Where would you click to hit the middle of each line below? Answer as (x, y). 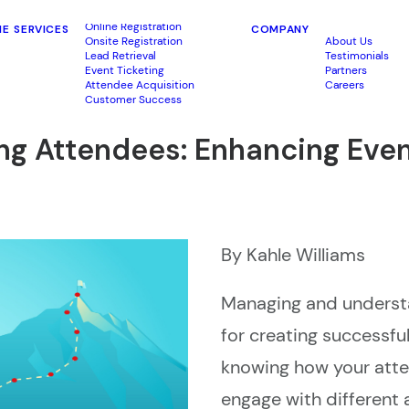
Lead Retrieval (121, 56)
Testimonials (357, 56)
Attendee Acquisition (140, 85)
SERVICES (42, 29)
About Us (349, 41)
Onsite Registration (134, 41)
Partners (346, 70)
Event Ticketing (125, 70)
